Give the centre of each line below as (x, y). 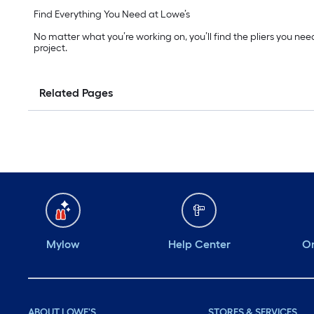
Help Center (199, 245)
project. (50, 48)
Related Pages (76, 93)
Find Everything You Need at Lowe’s (112, 15)
